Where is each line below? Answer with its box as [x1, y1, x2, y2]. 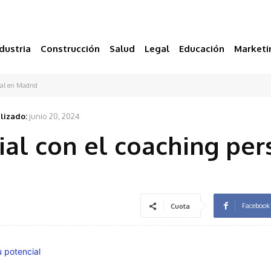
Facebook [242, 201, 270, 211]
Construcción [40, 43, 100, 55]
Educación [178, 43, 224, 55]
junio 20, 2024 [29, 111, 80, 121]
